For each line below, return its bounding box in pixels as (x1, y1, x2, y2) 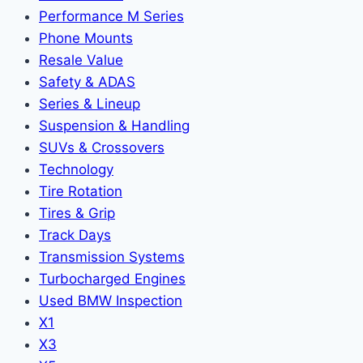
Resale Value (39, 51, 123, 68)
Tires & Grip (39, 204, 115, 221)
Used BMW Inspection (39, 292, 182, 309)
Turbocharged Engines (39, 270, 186, 287)
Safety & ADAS (39, 73, 135, 90)
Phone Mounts (39, 29, 133, 46)
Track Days (39, 226, 111, 243)
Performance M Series (39, 7, 184, 24)
